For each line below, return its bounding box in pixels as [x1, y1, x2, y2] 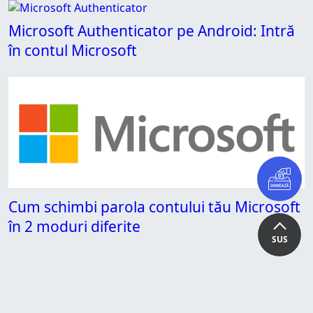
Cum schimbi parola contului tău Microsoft [8, 196, 300, 217]
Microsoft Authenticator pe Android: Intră [8, 20, 295, 41]
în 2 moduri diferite [8, 216, 140, 236]
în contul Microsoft [8, 40, 137, 60]
